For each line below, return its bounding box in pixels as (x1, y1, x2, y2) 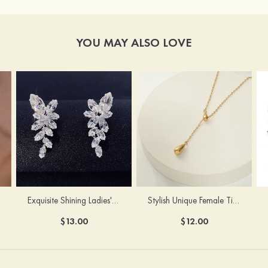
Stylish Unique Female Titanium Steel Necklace (233, 194, 240, 206)
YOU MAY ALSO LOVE (76, 35, 192, 50)
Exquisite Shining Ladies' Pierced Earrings (112, 194, 119, 206)
